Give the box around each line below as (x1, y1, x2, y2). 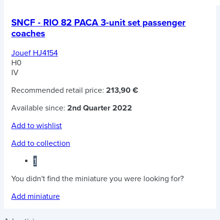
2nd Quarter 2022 (67, 103, 132, 113)
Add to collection (11, 138, 70, 148)
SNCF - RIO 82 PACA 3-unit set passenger (11, 17, 186, 28)
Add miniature (11, 191, 60, 201)
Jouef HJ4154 (11, 48, 58, 58)
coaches (11, 28, 45, 39)
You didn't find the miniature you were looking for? (11, 173, 184, 184)
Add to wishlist (11, 120, 62, 131)
